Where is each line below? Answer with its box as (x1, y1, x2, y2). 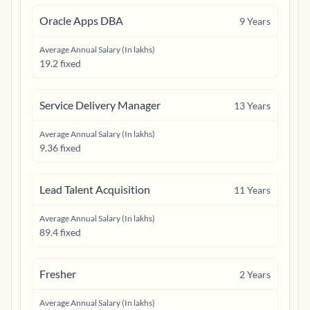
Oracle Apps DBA (39, 14, 123, 27)
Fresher (39, 267, 76, 280)
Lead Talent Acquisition (39, 183, 150, 196)
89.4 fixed (39, 226, 81, 238)
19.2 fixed (39, 57, 81, 69)
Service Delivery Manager (39, 98, 161, 111)
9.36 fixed (39, 142, 81, 154)
